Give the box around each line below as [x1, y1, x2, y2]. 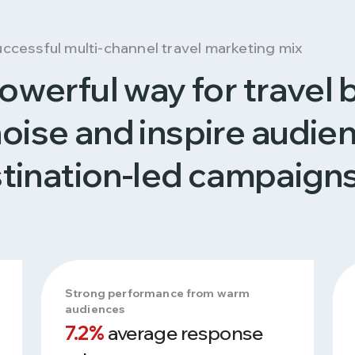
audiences [64, 302, 125, 316]
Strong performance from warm [64, 286, 250, 300]
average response [104, 321, 263, 345]
